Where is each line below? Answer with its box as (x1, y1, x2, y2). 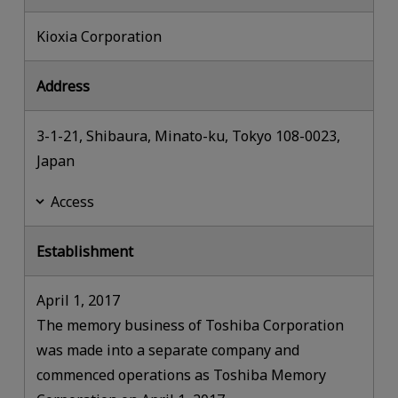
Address (36, 76, 91, 96)
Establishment (36, 241, 134, 261)
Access (51, 191, 95, 211)
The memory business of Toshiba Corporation (36, 315, 345, 336)
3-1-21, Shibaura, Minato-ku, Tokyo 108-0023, (36, 125, 341, 146)
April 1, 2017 (36, 291, 121, 311)
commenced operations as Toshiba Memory (36, 365, 327, 386)
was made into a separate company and (36, 340, 300, 361)
